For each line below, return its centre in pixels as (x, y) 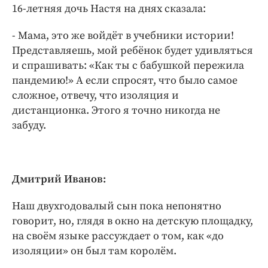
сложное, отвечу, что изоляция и (95, 95)
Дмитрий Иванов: (59, 179)
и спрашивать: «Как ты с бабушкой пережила (128, 65)
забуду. (29, 125)
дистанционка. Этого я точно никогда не (116, 110)
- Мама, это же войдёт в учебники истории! (123, 35)
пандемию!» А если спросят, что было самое (125, 80)
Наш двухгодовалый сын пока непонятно (117, 206)
